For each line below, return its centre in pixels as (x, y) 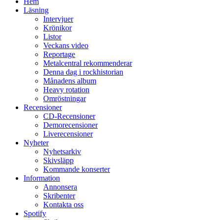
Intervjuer (58, 19)
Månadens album (70, 81)
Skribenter (59, 196)
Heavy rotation (66, 90)
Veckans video (66, 46)
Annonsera (60, 187)
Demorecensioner (70, 125)
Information (42, 178)
